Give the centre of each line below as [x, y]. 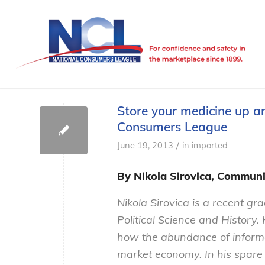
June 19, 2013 [145, 145]
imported [210, 145]
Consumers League [172, 127]
